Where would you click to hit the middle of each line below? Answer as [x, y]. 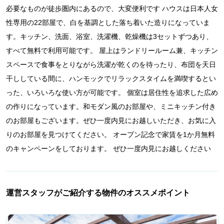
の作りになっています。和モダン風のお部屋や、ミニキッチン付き [111, 107]
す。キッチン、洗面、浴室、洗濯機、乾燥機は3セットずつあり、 [109, 37]
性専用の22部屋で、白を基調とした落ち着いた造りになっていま [108, 23]
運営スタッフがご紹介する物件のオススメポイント [98, 193]
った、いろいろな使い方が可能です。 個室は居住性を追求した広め [112, 93]
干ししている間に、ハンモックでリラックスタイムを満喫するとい [111, 79]
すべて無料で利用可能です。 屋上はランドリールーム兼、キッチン [112, 51]
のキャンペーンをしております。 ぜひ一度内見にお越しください [108, 149]
